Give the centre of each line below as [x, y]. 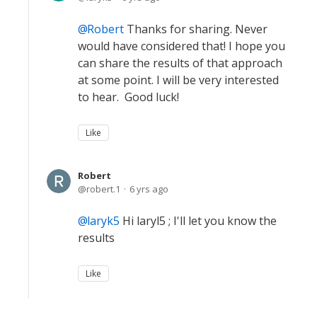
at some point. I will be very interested [178, 80]
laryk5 [103, 221]
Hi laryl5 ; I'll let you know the [198, 221]
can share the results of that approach [180, 63]
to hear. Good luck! [128, 97]
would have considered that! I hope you [181, 46]
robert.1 [103, 189]
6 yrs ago [149, 189]
